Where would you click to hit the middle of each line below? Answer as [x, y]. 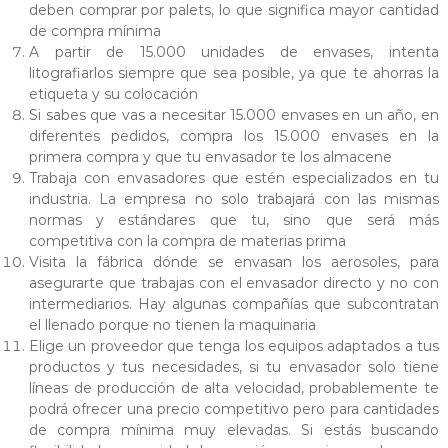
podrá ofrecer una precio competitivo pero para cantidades [234, 409]
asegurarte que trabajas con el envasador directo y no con [234, 283]
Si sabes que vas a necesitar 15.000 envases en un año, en [234, 115]
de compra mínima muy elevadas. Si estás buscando [234, 430]
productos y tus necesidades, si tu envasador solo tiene [234, 367]
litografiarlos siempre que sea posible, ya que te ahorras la [234, 73]
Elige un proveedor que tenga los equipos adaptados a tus [234, 346]
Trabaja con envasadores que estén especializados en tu [234, 178]
